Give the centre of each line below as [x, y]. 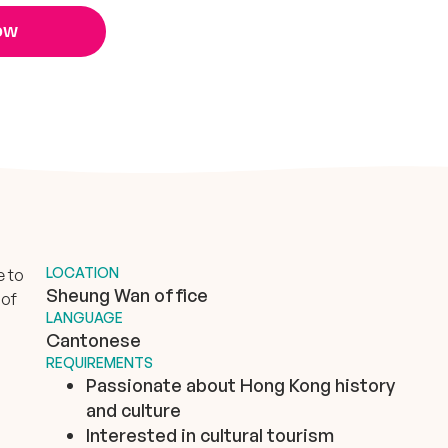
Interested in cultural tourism [210, 434]
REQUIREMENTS [99, 362]
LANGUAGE [84, 317]
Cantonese [93, 339]
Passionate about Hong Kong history [240, 384]
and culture [133, 409]
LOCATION [82, 272]
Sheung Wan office [127, 294]
